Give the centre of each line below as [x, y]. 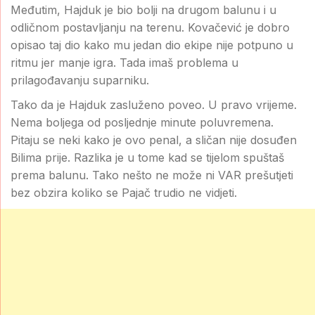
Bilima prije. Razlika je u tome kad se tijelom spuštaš [147, 157]
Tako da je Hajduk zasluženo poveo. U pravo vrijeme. [154, 104]
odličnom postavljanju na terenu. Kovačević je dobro [150, 27]
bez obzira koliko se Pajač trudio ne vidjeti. [124, 192]
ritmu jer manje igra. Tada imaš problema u [124, 62]
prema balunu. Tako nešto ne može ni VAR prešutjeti [152, 175]
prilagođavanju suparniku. [80, 80]
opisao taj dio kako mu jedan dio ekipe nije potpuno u [152, 45]
